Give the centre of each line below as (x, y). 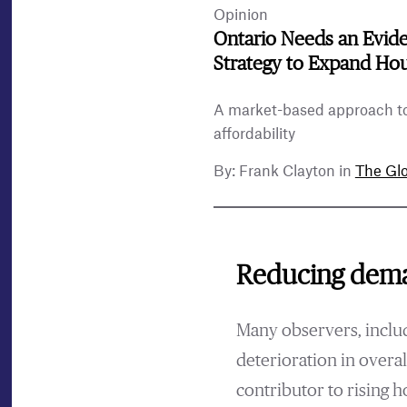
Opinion (240, 15)
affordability (254, 134)
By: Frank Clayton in (284, 172)
